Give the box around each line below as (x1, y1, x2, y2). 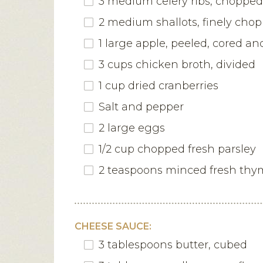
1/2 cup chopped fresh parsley (99, 142, 256, 156)
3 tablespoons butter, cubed (99, 238, 247, 251)
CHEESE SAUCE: (75, 220, 151, 232)
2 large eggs (99, 121, 165, 134)
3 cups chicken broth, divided (99, 58, 255, 71)
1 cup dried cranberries (99, 79, 218, 92)
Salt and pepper (99, 100, 184, 113)
